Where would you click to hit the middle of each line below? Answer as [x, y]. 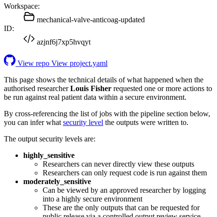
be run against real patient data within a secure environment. [95, 97]
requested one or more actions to [162, 88]
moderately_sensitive [57, 181]
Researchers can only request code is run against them [125, 172]
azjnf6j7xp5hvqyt [64, 42]
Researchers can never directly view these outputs [118, 164]
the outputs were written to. [146, 122]
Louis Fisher [91, 88]
